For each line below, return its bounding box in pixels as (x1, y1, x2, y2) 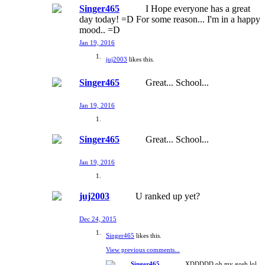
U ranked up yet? (135, 190, 200, 201)
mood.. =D (79, 24, 120, 35)
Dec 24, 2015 (79, 215, 117, 222)
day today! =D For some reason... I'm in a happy (79, 14, 260, 24)
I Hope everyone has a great (146, 3, 250, 14)
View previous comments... (106, 245, 180, 253)
